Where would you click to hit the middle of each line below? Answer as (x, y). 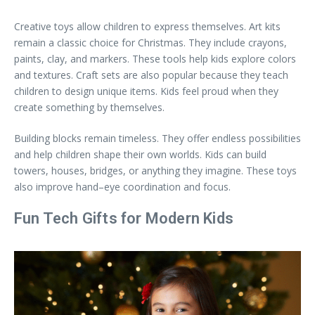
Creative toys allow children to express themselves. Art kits (147, 27)
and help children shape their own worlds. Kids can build (140, 155)
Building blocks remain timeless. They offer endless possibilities (157, 139)
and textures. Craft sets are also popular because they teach (151, 75)
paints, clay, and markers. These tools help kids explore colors (155, 59)
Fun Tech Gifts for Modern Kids (124, 219)
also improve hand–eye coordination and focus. (122, 187)
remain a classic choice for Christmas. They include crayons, (150, 43)
